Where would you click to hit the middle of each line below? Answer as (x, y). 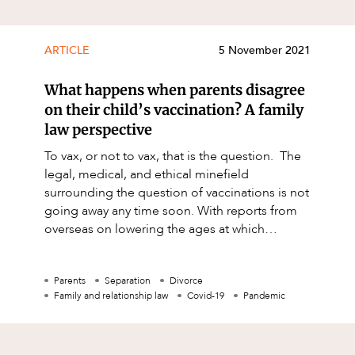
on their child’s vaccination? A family (174, 110)
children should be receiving (125, 248)
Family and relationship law (111, 296)
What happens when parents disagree (175, 90)
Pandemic (264, 296)
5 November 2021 (265, 51)
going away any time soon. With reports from (171, 211)
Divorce (186, 281)
